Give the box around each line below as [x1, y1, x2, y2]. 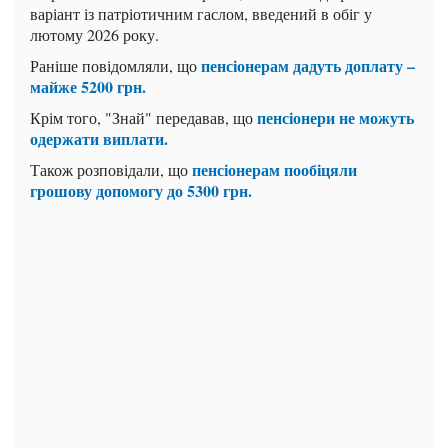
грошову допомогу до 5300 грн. [30, 179, 252, 203]
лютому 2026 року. [30, 24, 159, 46]
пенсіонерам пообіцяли [192, 158, 357, 182]
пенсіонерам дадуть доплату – [201, 54, 415, 78]
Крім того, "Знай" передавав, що [30, 107, 257, 129]
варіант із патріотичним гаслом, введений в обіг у [30, 3, 372, 25]
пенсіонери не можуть [257, 106, 414, 130]
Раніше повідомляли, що [30, 55, 201, 77]
